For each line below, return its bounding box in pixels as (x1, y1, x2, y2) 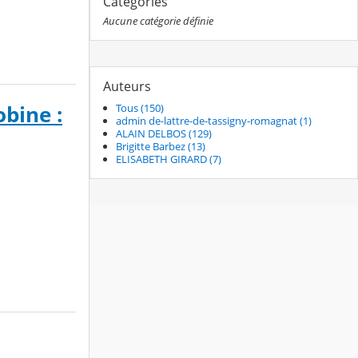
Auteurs (103, 78, 151, 96)
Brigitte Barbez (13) (116, 139, 205, 154)
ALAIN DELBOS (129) (116, 126, 212, 141)
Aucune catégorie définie (103, 14, 213, 29)
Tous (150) (116, 101, 164, 116)
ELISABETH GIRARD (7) (116, 152, 221, 167)
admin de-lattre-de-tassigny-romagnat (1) (116, 113, 312, 129)
